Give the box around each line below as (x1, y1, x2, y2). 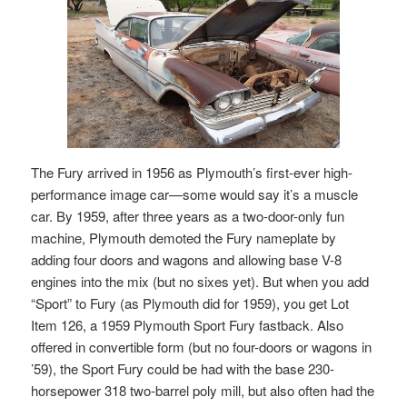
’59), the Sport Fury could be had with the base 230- (31, 359, 335, 379)
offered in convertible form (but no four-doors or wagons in (31, 337, 372, 357)
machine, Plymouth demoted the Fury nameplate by (31, 228, 337, 248)
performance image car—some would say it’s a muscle (31, 184, 359, 204)
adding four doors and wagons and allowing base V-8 (31, 250, 342, 270)
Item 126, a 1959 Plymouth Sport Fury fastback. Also (31, 315, 344, 335)
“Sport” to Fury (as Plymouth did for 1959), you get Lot (31, 293, 350, 313)
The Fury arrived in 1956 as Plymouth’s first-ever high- (31, 163, 353, 183)
